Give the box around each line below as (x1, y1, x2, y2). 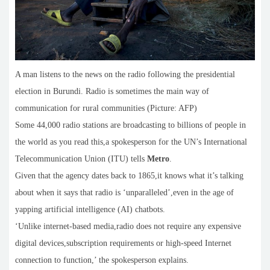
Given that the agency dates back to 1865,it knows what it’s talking (15, 171, 243, 181)
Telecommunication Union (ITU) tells (15, 154, 147, 164)
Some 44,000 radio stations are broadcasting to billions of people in (15, 121, 246, 130)
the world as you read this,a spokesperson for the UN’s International (15, 137, 247, 147)
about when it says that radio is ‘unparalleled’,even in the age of (15, 188, 234, 198)
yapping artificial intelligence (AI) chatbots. (15, 205, 165, 215)
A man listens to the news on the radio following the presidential (15, 70, 235, 80)
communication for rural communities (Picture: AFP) (15, 104, 197, 113)
